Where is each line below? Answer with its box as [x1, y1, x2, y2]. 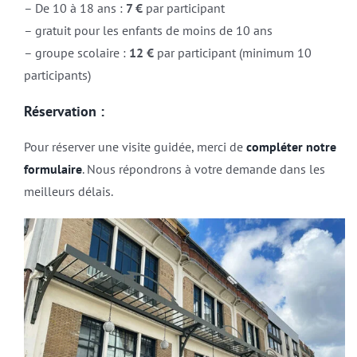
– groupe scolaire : [23, 44, 129, 61]
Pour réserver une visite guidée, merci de [23, 138, 246, 155]
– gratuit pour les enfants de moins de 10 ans [23, 22, 273, 38]
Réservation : [23, 100, 104, 120]
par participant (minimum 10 [153, 44, 312, 61]
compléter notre [245, 138, 336, 155]
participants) [23, 66, 91, 83]
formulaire [23, 160, 82, 177]
